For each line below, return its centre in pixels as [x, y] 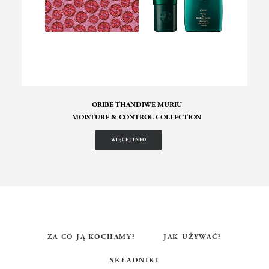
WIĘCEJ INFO [128, 140]
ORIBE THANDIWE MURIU [137, 105]
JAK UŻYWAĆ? [192, 237]
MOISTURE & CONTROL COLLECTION [137, 117]
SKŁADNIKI [134, 260]
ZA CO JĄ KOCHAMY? [92, 237]
